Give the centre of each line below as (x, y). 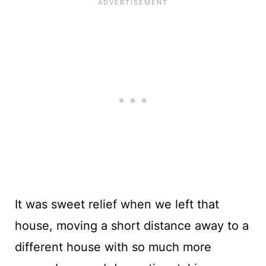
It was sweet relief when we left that (117, 204)
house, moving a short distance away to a (132, 225)
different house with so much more (113, 247)
